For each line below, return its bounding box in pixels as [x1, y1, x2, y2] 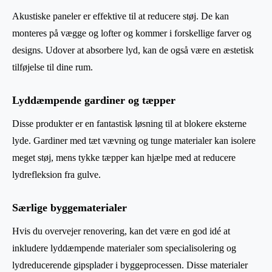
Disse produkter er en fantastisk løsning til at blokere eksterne [12, 118, 246, 129]
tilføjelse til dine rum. [12, 62, 93, 73]
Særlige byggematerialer [12, 202, 127, 214]
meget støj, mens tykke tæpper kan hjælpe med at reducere [12, 152, 236, 163]
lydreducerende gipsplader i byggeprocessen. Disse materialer [12, 260, 248, 271]
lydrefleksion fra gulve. [12, 169, 101, 180]
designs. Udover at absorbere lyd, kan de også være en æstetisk [12, 45, 254, 56]
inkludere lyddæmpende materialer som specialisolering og [12, 243, 236, 254]
